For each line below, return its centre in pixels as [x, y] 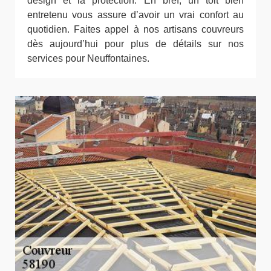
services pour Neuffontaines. [88, 59]
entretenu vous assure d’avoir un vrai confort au [135, 15]
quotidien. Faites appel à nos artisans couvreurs [135, 30]
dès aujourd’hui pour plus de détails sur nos [135, 44]
